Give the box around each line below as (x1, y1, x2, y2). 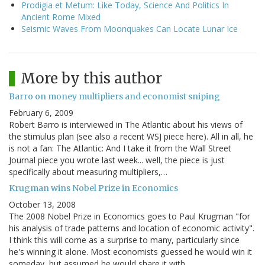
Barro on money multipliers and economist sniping (9, 91, 220, 102)
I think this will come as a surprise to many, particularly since (9, 234, 240, 246)
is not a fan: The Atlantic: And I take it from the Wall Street (9, 143, 231, 154)
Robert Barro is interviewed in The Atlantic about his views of (9, 119, 243, 131)
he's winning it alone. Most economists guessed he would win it (9, 246, 252, 258)
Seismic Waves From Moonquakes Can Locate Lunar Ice (21, 23, 238, 35)
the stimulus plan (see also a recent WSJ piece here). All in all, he (9, 131, 253, 143)
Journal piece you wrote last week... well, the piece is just (9, 154, 225, 166)
